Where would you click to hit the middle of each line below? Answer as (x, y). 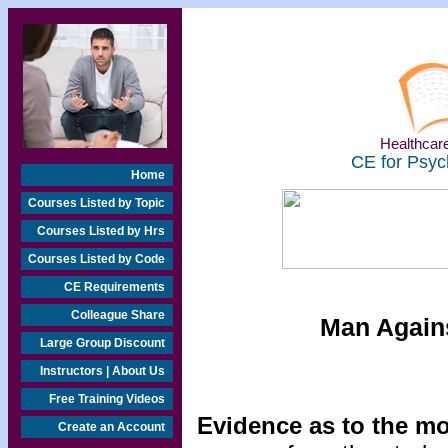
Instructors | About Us (102, 371)
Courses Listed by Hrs (101, 231)
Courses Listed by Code (96, 259)
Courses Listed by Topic (96, 203)
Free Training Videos (107, 399)
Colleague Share (118, 315)
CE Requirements (114, 287)
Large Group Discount (102, 343)
